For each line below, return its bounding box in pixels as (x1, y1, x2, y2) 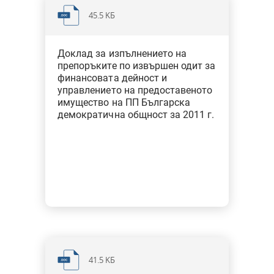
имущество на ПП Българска (57, 97, 190, 108)
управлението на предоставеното (57, 84, 213, 96)
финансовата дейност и (57, 72, 167, 84)
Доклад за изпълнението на (57, 48, 187, 59)
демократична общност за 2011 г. (57, 109, 215, 120)
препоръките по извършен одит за (57, 60, 216, 72)
